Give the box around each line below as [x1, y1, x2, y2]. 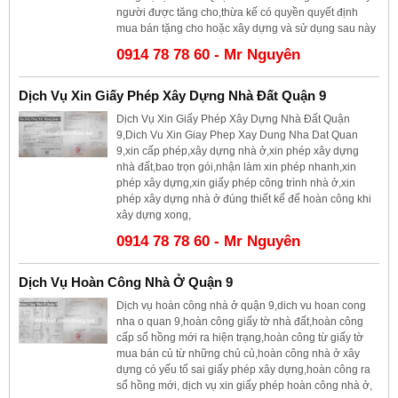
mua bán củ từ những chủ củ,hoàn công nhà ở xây [116, 346, 360, 360]
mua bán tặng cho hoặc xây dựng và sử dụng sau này [116, 21, 376, 35]
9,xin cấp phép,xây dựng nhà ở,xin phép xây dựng [116, 144, 359, 157]
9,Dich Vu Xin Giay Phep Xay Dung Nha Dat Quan [116, 128, 358, 141]
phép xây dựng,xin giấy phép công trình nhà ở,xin [116, 176, 355, 189]
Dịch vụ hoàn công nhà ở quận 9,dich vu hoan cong [116, 298, 366, 312]
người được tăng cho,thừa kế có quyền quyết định [116, 5, 358, 19]
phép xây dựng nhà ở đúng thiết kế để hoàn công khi [116, 192, 371, 205]
